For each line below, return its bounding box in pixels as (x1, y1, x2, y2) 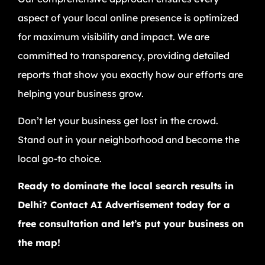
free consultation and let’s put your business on (18, 218, 244, 230)
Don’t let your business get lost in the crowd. (18, 115, 218, 127)
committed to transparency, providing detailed (18, 49, 230, 62)
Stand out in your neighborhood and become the (18, 134, 240, 146)
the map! (18, 237, 60, 249)
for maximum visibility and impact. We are (18, 30, 209, 43)
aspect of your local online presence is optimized (18, 11, 238, 24)
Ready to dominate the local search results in (18, 180, 234, 192)
